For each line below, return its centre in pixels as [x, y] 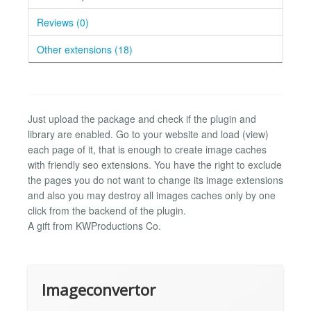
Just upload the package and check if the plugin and [142, 118]
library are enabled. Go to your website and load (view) [148, 134]
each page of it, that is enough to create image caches [147, 149]
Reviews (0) [63, 22]
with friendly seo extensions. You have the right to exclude [155, 164]
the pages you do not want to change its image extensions [155, 179]
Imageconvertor [99, 290]
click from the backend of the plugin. [107, 210]
